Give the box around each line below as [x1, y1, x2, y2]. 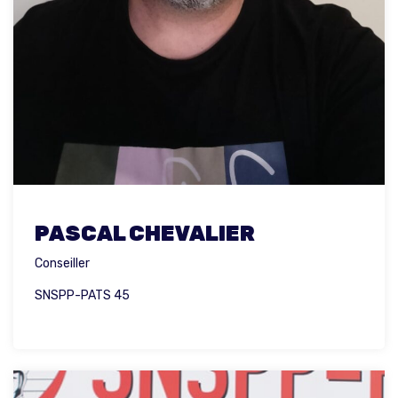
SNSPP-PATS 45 [35, 288, 130, 304]
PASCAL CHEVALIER [35, 221, 255, 247]
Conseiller [35, 256, 90, 272]
